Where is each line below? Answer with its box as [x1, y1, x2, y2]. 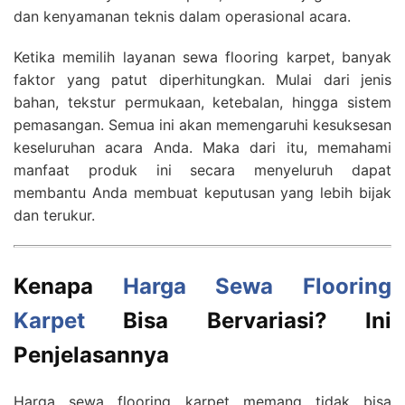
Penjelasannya [14, 342, 169, 369]
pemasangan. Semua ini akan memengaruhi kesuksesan [14, 116, 391, 135]
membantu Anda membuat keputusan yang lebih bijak [14, 184, 391, 202]
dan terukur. [14, 206, 95, 225]
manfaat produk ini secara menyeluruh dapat [14, 161, 391, 180]
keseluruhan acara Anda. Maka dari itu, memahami [14, 138, 391, 157]
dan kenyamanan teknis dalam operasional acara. [14, 7, 351, 26]
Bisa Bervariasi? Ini [85, 307, 391, 334]
